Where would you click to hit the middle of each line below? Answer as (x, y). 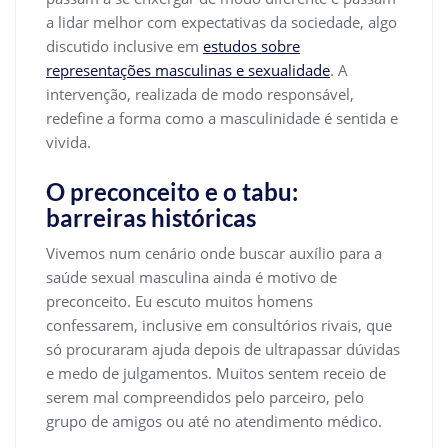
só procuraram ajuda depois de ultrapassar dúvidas (223, 349)
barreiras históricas (151, 218)
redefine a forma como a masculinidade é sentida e (222, 118)
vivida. (68, 142)
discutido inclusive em (124, 46)
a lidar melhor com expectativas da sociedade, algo (221, 22)
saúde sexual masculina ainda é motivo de (191, 277)
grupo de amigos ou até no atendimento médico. (214, 421)
